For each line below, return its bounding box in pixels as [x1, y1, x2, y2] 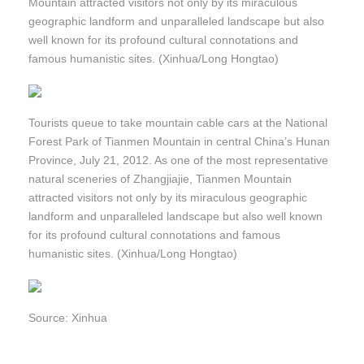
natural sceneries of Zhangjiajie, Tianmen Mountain [28, 172, 292, 186]
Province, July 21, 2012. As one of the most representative [28, 154, 328, 167]
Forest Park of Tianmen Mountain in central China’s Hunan [28, 135, 330, 149]
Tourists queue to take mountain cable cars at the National [28, 116, 327, 130]
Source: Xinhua [28, 311, 107, 325]
